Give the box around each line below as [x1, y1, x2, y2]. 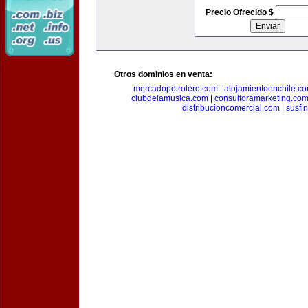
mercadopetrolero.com [133, 84, 218, 93]
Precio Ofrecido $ [205, 8, 276, 17]
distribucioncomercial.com [182, 103, 280, 113]
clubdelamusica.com [131, 93, 208, 103]
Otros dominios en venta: [114, 69, 212, 79]
